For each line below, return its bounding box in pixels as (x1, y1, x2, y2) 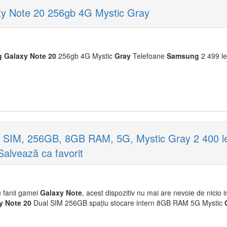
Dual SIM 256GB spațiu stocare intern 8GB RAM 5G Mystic (31, 198, 224, 208)
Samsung (167, 51, 199, 61)
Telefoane (131, 51, 167, 61)
